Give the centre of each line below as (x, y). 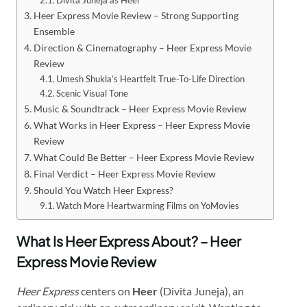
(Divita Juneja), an (201, 291)
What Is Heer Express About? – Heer (129, 241)
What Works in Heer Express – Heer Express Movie (142, 125)
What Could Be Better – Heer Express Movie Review (144, 157)
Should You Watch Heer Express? (103, 190)
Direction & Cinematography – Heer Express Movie (142, 47)
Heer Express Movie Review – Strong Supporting (136, 15)
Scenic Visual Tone (93, 93)
